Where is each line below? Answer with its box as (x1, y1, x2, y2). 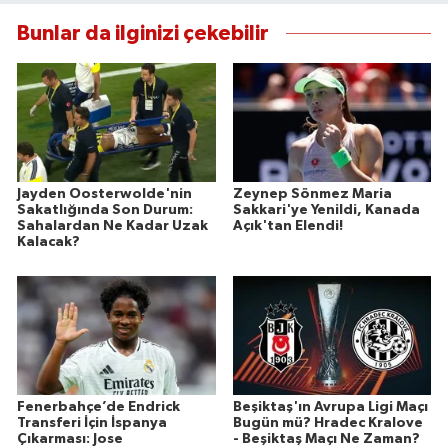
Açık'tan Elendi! (232, 219, 343, 234)
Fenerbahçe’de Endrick (17, 400, 180, 414)
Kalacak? (17, 235, 80, 250)
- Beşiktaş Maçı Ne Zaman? (232, 432, 420, 446)
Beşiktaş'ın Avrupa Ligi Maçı (232, 400, 428, 414)
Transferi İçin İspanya (17, 416, 167, 430)
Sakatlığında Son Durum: (17, 203, 193, 218)
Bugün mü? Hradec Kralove (232, 416, 423, 430)
